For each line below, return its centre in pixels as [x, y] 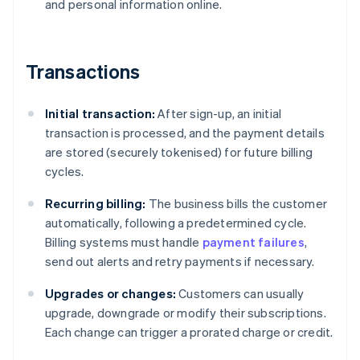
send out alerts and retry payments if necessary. [180, 262]
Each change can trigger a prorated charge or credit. [189, 332]
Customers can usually [240, 294]
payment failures [253, 242]
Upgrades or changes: [110, 294]
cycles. [65, 172]
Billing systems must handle [124, 242]
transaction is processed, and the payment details [185, 133]
